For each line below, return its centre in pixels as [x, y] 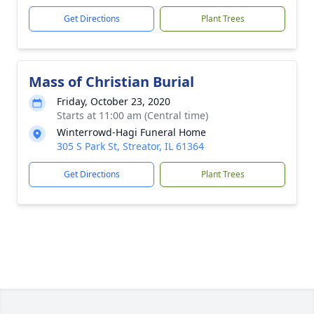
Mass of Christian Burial [111, 82]
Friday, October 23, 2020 [114, 101]
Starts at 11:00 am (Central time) [132, 115]
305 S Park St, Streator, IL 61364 [130, 146]
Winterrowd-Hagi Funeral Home [131, 132]
